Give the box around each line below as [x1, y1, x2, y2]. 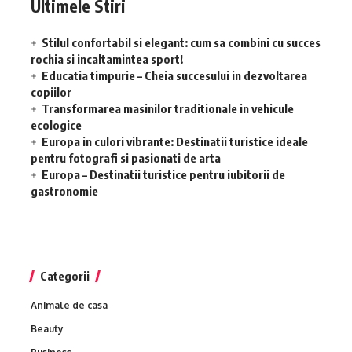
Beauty [31, 322, 64, 335]
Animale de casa [31, 299, 108, 311]
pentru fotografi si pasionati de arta [31, 150, 221, 165]
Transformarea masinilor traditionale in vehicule [42, 101, 294, 115]
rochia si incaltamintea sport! [31, 51, 183, 66]
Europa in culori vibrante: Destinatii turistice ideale [42, 134, 308, 148]
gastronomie [31, 183, 98, 198]
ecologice [31, 117, 82, 132]
